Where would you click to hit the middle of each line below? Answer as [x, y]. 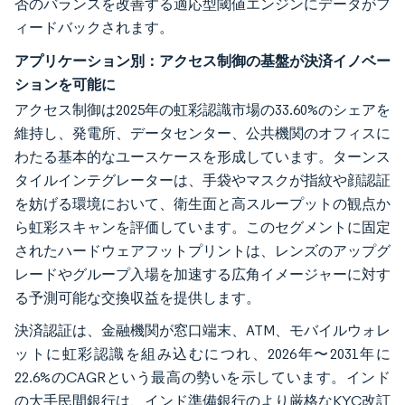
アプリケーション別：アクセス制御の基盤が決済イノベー [202, 60]
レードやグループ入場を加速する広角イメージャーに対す [202, 274]
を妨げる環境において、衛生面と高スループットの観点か [202, 203]
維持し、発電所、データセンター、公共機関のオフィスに [202, 133]
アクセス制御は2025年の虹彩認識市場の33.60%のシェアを [202, 109]
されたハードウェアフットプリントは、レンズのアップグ [202, 250]
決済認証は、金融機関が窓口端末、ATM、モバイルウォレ [202, 330]
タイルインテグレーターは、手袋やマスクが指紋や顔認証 [202, 180]
